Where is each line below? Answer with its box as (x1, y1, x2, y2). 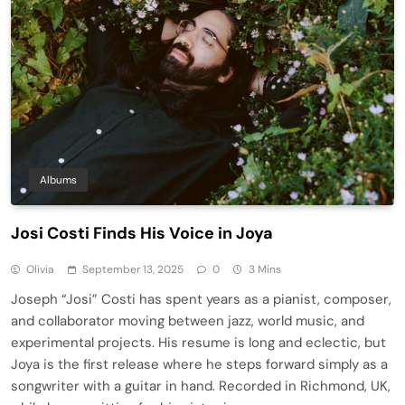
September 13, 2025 (82, 261, 184, 277)
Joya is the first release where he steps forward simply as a (11, 354, 388, 373)
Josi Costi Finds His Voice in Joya (11, 221, 273, 244)
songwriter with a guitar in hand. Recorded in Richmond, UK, (11, 376, 391, 395)
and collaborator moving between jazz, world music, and (11, 311, 364, 330)
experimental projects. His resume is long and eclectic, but (11, 333, 386, 352)
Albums (40, 172, 77, 187)
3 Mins (249, 261, 281, 277)
